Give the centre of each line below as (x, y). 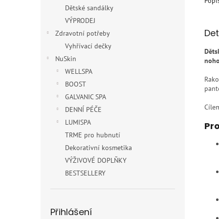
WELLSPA (79, 71)
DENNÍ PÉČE (83, 109)
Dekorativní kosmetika (99, 148)
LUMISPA (78, 122)
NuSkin (66, 59)
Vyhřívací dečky (88, 46)
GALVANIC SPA (86, 97)
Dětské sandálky (89, 8)
